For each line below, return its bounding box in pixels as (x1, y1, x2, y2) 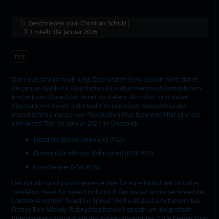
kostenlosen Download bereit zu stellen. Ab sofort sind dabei (11, 92, 187, 101)
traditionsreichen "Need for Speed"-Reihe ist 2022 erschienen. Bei (11, 196, 199, 205)
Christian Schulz (80, 18, 126, 27)
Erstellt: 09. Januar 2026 (30, 27, 97, 36)
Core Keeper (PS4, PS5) (33, 162, 99, 171)
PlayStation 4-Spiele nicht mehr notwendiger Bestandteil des (11, 101, 187, 110)
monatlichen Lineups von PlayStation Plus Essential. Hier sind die (11, 109, 200, 119)
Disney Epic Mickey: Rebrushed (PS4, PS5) (33, 148, 153, 157)
